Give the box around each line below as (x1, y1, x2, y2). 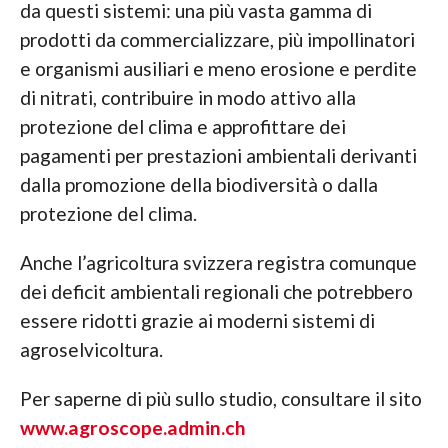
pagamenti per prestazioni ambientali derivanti (19, 144, 417, 168)
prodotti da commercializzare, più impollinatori (19, 28, 415, 52)
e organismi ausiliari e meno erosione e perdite (19, 57, 417, 81)
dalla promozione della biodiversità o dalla (19, 173, 378, 197)
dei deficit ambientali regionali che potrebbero (19, 280, 413, 304)
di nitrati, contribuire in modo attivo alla (19, 86, 356, 110)
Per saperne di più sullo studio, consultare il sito (19, 387, 422, 411)
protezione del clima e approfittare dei (19, 115, 346, 139)
